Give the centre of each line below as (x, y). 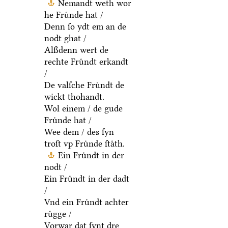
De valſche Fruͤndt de (84, 85)
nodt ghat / (65, 38)
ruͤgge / (58, 213)
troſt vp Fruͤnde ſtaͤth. (84, 143)
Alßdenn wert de (76, 50)
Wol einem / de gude (83, 108)
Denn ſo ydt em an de (85, 26)
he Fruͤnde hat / (74, 15)
